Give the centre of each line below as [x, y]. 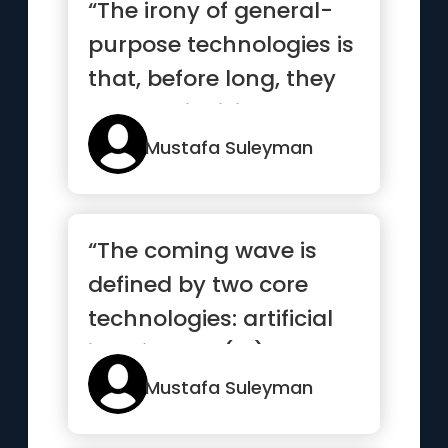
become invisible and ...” [222, 112]
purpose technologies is [221, 44]
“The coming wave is [203, 250]
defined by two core [198, 284]
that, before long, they [212, 78]
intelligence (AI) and [202, 352]
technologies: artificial [211, 318]
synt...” [125, 386]
